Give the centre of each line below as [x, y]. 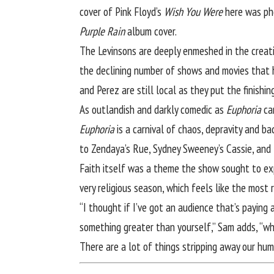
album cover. [151, 31]
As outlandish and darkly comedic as [153, 110]
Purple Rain [102, 31]
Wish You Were [193, 12]
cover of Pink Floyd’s [122, 12]
